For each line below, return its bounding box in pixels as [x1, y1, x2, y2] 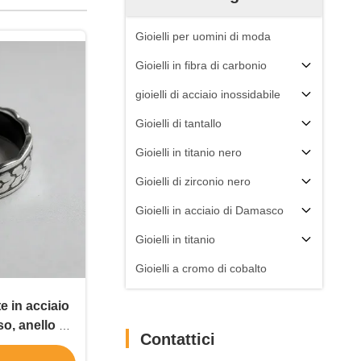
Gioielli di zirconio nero [135, 175, 251, 188]
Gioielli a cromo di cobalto [135, 262, 267, 275]
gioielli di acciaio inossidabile [135, 88, 280, 101]
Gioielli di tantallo [135, 117, 222, 130]
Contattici [140, 330, 215, 348]
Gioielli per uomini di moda [135, 30, 271, 43]
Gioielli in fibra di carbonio [135, 59, 267, 72]
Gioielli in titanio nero [135, 146, 242, 159]
